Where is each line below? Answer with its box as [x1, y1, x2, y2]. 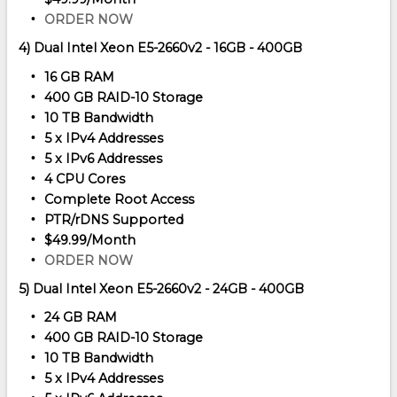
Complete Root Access [43, 191, 194, 207]
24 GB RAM [43, 308, 117, 325]
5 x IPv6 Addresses [43, 150, 162, 167]
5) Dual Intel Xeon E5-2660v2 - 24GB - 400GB [19, 280, 304, 297]
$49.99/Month [43, 231, 136, 248]
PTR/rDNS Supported [43, 211, 183, 228]
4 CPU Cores [43, 170, 125, 187]
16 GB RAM [43, 68, 114, 85]
